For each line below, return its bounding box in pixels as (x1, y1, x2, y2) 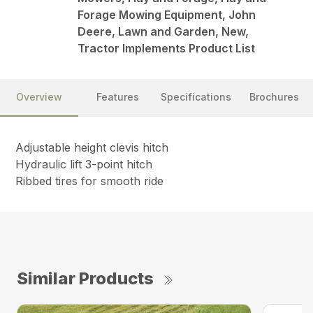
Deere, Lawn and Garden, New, (78, 24, 249, 39)
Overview (16, 91, 62, 103)
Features (96, 91, 139, 103)
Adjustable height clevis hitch (15, 140, 169, 155)
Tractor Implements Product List (78, 41, 256, 56)
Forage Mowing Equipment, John (78, 8, 256, 22)
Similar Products (17, 268, 154, 289)
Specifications (160, 91, 231, 103)
